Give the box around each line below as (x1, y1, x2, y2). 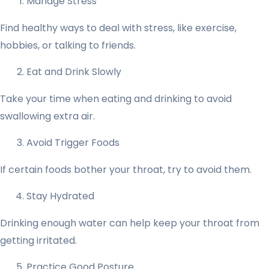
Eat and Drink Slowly (26, 64, 121, 79)
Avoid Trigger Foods (26, 135, 119, 150)
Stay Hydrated (26, 189, 94, 203)
